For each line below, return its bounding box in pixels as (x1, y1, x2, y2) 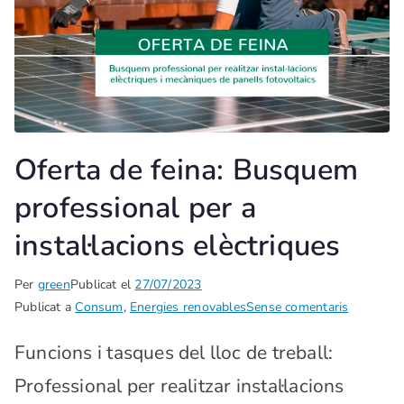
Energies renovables (130, 298, 246, 317)
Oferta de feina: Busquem (14, 150, 359, 190)
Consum (75, 298, 124, 317)
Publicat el (69, 276, 135, 294)
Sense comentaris (246, 298, 349, 317)
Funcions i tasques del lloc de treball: (14, 340, 334, 366)
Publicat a (14, 298, 76, 317)
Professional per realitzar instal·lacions (14, 373, 344, 399)
